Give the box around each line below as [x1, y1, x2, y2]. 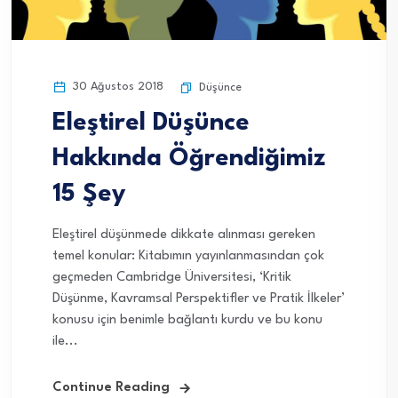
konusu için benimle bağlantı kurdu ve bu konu [52, 313, 322, 327]
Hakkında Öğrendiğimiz [52, 146, 325, 171]
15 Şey [52, 181, 125, 207]
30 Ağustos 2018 [69, 80, 163, 92]
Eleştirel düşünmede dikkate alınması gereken [52, 227, 315, 242]
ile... [52, 334, 78, 348]
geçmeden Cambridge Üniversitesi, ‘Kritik [52, 270, 291, 284]
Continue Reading [52, 380, 170, 394]
